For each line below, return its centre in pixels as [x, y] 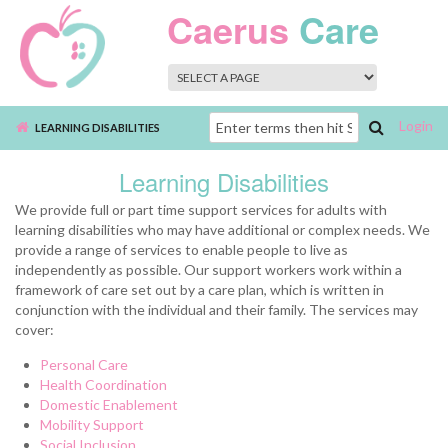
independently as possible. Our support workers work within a [208, 269]
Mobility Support [92, 424]
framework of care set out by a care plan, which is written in [199, 289]
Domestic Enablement [109, 404]
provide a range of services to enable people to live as [181, 249]
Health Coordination [103, 384]
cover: [34, 329]
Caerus [227, 29]
